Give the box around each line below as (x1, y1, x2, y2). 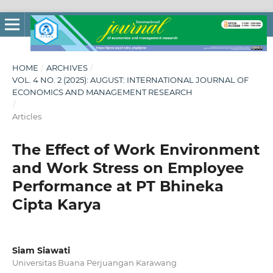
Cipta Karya (12, 195, 101, 213)
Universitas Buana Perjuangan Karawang (12, 257, 177, 268)
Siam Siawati (12, 244, 70, 256)
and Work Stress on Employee (12, 158, 244, 177)
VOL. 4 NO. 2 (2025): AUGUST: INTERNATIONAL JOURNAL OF (12, 74, 249, 85)
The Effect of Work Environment (12, 140, 260, 158)
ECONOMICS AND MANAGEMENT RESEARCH (12, 87, 193, 97)
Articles (12, 111, 41, 121)
